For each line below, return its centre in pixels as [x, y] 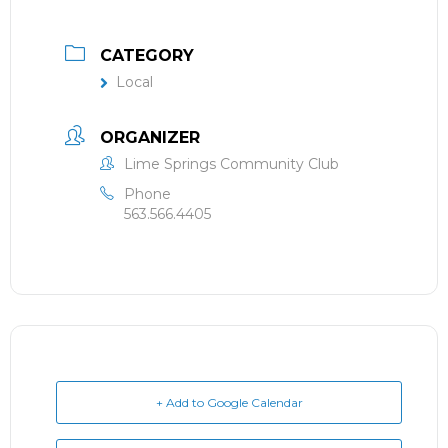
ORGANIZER [150, 138]
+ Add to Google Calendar [229, 403]
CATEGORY [147, 56]
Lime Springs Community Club [231, 164]
